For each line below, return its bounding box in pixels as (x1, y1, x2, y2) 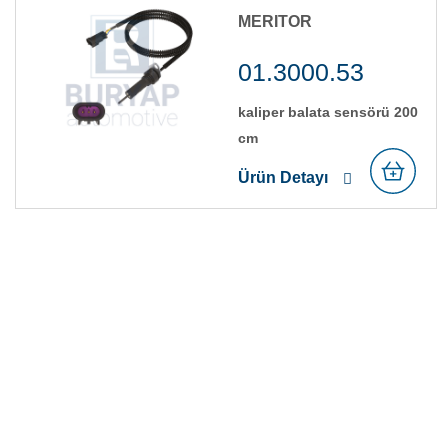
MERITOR (238, 12, 312, 30)
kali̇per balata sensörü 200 (238, 103, 418, 120)
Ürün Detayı (238, 168, 328, 186)
